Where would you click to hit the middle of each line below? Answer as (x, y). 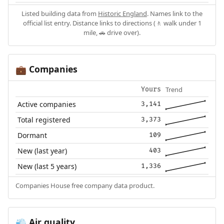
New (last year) (42, 150)
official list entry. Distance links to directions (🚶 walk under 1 (112, 23)
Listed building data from (60, 13)
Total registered (44, 119)
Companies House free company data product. (85, 185)
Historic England (122, 13)
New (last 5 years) (47, 166)
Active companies (47, 104)
